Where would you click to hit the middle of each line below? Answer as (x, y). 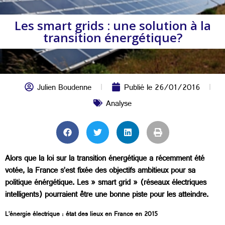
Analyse (119, 105)
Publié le (139, 89)
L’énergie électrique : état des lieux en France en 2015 (81, 215)
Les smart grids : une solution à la (113, 25)
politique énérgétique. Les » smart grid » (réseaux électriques (106, 184)
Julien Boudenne (64, 89)
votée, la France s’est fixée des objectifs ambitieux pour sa (100, 172)
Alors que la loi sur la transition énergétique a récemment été (105, 159)
